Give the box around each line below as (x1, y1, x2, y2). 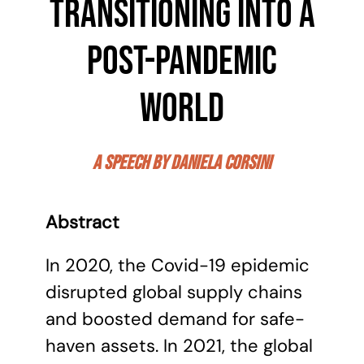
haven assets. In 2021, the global (45, 334, 313, 357)
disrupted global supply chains (45, 280, 302, 304)
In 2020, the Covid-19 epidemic (45, 253, 310, 277)
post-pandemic (87, 38, 277, 86)
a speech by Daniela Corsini (93, 151, 271, 175)
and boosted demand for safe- (45, 307, 305, 331)
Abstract (45, 210, 119, 234)
